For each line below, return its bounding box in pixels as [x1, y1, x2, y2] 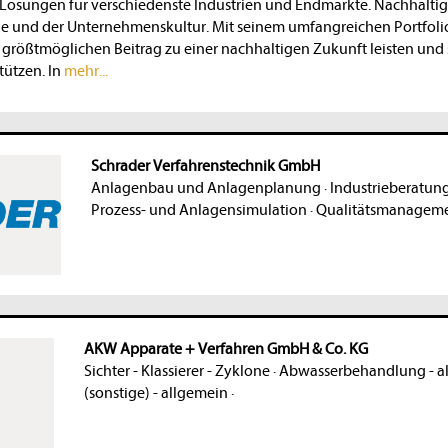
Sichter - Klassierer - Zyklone [83, 362, 270, 381]
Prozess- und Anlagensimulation [90, 201, 307, 220]
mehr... [61, 62, 108, 81]
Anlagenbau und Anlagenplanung [90, 179, 321, 198]
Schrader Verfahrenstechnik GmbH [90, 157, 320, 176]
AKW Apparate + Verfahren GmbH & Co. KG [83, 340, 368, 359]
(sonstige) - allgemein [83, 384, 228, 403]
